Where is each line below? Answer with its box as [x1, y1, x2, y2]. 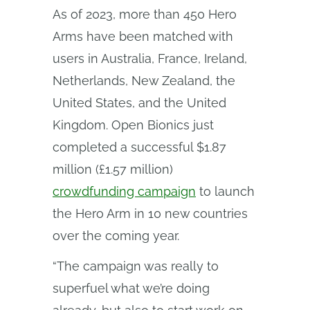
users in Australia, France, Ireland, [53, 51, 247, 66]
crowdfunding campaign [53, 184, 196, 199]
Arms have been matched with [53, 29, 233, 44]
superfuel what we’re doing [53, 281, 210, 295]
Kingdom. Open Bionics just [53, 118, 214, 132]
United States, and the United [53, 95, 226, 110]
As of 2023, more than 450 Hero [53, 7, 237, 21]
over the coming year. [53, 228, 179, 243]
